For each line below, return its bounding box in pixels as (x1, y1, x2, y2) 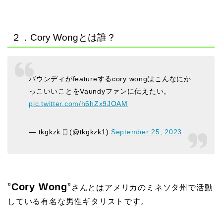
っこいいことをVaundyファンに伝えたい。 (29, 87, 171, 96)
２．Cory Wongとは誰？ (11, 32, 116, 43)
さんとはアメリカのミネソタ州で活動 (71, 183, 213, 192)
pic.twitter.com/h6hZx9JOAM (29, 100, 128, 108)
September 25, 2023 (111, 128, 182, 136)
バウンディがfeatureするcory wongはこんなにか (29, 75, 191, 83)
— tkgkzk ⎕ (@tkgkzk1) (29, 128, 111, 136)
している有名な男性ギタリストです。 (7, 197, 149, 206)
